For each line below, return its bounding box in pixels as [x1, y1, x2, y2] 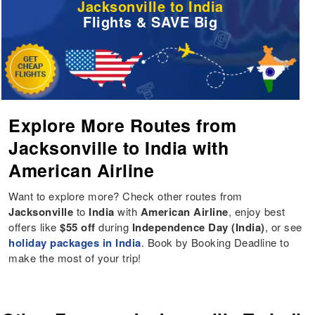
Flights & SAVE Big [83, 11, 218, 32]
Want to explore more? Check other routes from [8, 188, 243, 204]
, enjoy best [228, 204, 285, 219]
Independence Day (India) [131, 219, 265, 236]
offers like [8, 219, 60, 235]
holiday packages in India [8, 235, 141, 251]
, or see [264, 219, 302, 235]
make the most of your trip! [8, 250, 141, 266]
